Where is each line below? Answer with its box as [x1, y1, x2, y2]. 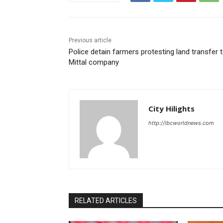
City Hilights [148, 104, 195, 114]
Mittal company [69, 58, 119, 67]
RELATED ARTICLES [75, 197, 137, 205]
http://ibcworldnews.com [148, 119, 214, 127]
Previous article [69, 37, 111, 44]
